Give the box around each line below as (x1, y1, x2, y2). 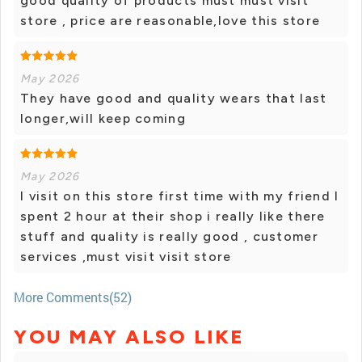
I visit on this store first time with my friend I (20, 188, 339, 204)
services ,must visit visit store (20, 249, 232, 265)
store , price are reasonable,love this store (20, 13, 321, 29)
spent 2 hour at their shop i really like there (20, 208, 326, 225)
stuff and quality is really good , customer (20, 229, 318, 245)
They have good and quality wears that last (20, 90, 327, 107)
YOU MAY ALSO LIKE (14, 325, 245, 349)
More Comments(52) (14, 288, 132, 306)
